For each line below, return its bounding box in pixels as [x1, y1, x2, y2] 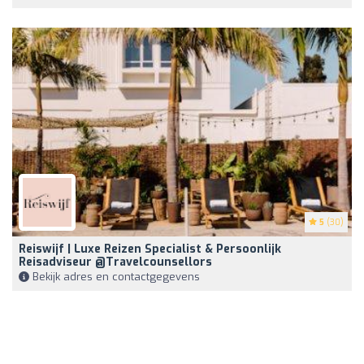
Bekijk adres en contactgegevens [29, 270, 200, 284]
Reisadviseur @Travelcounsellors [19, 254, 212, 271]
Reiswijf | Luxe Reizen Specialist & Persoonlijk [19, 241, 281, 258]
